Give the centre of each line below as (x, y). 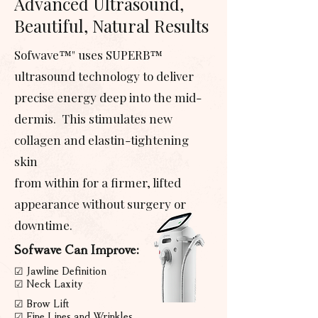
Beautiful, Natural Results (111, 26)
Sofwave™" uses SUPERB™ (88, 55)
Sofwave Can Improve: (76, 250)
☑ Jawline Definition (60, 272)
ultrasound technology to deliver (104, 76)
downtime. (43, 225)
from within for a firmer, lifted (98, 182)
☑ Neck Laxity (49, 284)
